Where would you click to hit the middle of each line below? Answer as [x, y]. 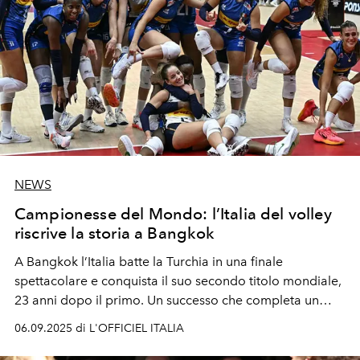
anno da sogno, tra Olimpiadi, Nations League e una [168, 319]
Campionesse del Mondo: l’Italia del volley [173, 213]
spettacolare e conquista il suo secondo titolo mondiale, [178, 280]
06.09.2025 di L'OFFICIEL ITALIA [99, 328]
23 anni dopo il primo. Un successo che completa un [167, 300]
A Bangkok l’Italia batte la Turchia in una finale [149, 261]
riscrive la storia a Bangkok [115, 233]
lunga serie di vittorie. [78, 338]
